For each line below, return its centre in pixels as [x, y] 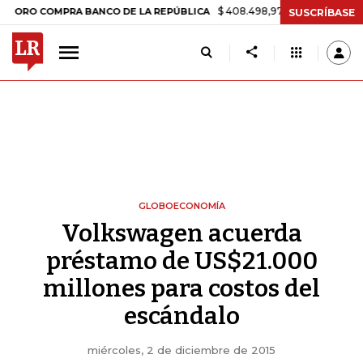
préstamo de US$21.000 [181, 261]
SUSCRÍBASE [322, 12]
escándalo [181, 316]
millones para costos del [181, 288]
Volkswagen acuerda [181, 233]
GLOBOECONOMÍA [181, 206]
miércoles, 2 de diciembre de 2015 [181, 350]
